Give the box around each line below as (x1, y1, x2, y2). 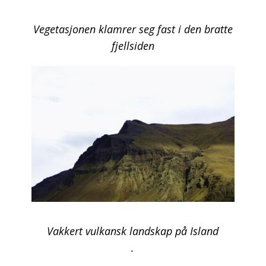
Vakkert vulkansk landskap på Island (47, 223, 219, 238)
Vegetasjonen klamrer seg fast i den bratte (33, 21, 233, 36)
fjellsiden (111, 38, 154, 53)
